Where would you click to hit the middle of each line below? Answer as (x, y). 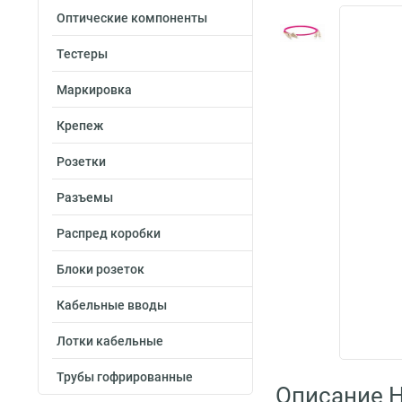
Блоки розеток (100, 269)
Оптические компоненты (132, 18)
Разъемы (85, 197)
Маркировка (94, 90)
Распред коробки (109, 233)
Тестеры (82, 54)
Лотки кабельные (110, 341)
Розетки (81, 162)
